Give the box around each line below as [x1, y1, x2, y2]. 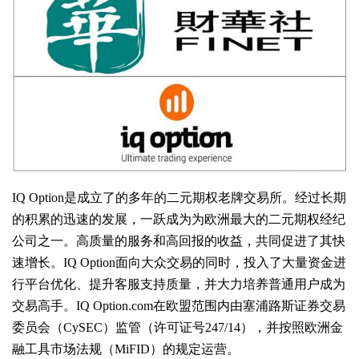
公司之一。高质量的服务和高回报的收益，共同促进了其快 [12, 233, 345, 248]
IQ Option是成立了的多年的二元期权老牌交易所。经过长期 [12, 190, 346, 204]
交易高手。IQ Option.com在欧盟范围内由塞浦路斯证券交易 [12, 298, 345, 313]
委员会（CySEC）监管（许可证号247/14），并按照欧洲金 [12, 320, 343, 334]
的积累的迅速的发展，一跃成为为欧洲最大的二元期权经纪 [12, 212, 345, 226]
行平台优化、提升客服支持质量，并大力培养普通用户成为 [12, 276, 345, 291]
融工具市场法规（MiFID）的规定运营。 [12, 341, 240, 356]
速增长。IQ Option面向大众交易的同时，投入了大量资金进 [12, 255, 346, 269]
